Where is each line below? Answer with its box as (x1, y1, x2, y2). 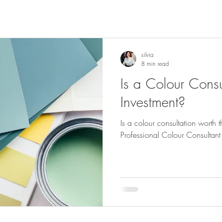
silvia (141, 51, 154, 59)
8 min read (141, 59, 169, 68)
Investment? (120, 93, 185, 111)
